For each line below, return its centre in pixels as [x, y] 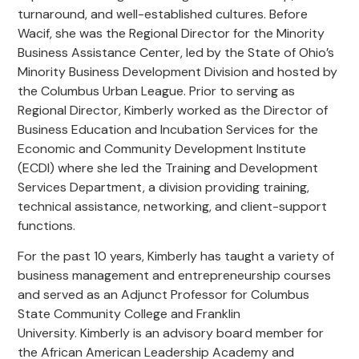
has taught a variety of [268, 256]
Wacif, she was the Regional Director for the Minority [171, 33]
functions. [48, 225]
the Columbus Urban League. [102, 91]
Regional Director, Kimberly [98, 110]
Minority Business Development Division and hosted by [178, 71]
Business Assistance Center [99, 52]
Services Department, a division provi [127, 187]
